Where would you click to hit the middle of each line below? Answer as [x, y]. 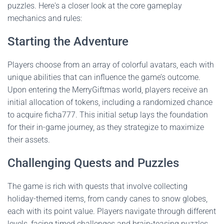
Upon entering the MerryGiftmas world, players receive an [108, 90]
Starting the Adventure [68, 41]
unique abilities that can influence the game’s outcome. [104, 77]
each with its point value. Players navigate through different [112, 211]
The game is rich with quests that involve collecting [97, 186]
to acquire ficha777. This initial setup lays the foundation [108, 115]
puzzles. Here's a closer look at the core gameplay [95, 6]
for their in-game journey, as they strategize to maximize [106, 127]
